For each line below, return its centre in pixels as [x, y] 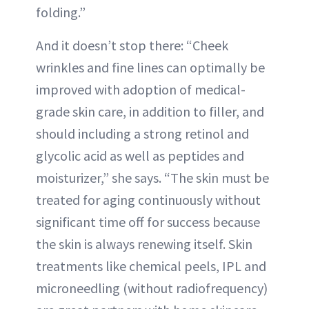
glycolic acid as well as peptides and [140, 156]
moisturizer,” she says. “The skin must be [152, 178]
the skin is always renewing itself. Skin [144, 244]
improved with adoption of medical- [141, 89]
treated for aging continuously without [148, 200]
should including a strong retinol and [142, 133]
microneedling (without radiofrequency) [152, 288]
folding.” [61, 12]
